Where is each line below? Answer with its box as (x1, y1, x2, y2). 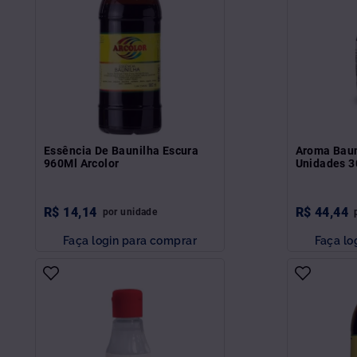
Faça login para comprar (63, 233, 197, 247)
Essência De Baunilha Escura (44, 143, 199, 157)
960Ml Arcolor (44, 156, 120, 170)
